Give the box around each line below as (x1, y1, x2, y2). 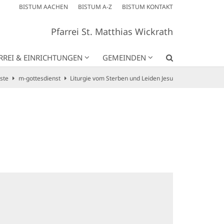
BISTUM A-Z (78, 2, 112, 11)
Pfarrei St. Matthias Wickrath (51, 25, 173, 38)
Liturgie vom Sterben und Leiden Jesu (70, 73, 173, 82)
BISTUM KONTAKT (122, 2, 173, 11)
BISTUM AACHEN (19, 2, 68, 11)
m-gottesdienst (18, 73, 60, 82)
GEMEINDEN (102, 52, 146, 62)
